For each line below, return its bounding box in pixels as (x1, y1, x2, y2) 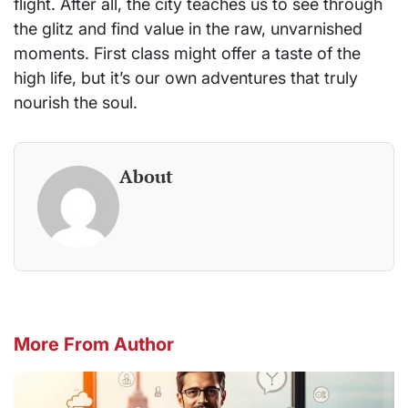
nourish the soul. (14, 92, 138, 112)
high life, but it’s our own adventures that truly (14, 67, 358, 87)
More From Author (14, 332, 174, 355)
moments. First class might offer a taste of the (14, 43, 361, 63)
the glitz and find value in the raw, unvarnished (14, 18, 362, 38)
